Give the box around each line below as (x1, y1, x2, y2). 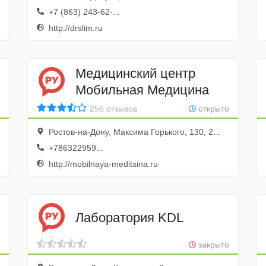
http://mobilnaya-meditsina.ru (46, 159, 158, 169)
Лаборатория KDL (75, 210, 183, 225)
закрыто (196, 240, 230, 249)
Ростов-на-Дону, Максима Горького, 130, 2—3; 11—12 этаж (46, 127, 213, 137)
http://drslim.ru (46, 23, 103, 33)
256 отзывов (89, 104, 137, 113)
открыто (196, 104, 230, 113)
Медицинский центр (75, 65, 195, 81)
